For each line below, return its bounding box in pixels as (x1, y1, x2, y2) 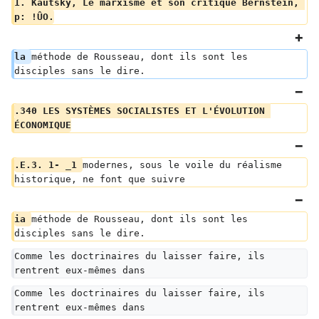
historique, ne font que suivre (14, 174, 185, 184)
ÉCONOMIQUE (14, 120, 71, 130)
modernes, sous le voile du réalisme (83, 159, 288, 170)
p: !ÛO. (14, 11, 54, 22)
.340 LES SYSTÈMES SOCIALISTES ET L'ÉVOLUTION (14, 105, 271, 116)
